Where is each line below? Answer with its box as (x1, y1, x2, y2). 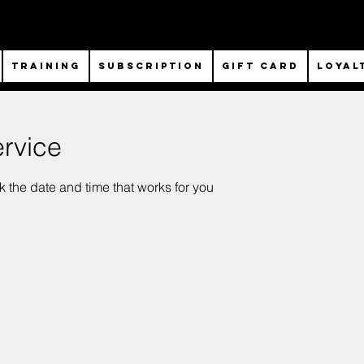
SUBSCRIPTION (98, 60, 204, 72)
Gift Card (222, 60, 299, 72)
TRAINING (11, 60, 80, 72)
